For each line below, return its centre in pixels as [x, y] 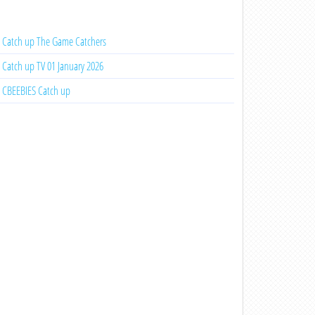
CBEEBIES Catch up [36, 91]
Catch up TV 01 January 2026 [52, 66]
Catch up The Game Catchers [54, 41]
